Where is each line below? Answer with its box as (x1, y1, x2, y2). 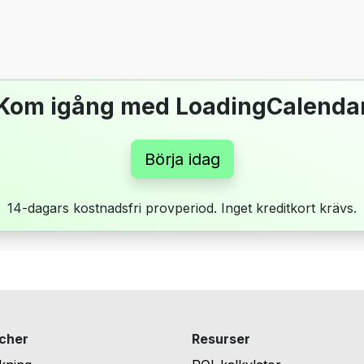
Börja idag (144, 149, 220, 169)
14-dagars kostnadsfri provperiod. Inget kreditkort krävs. (7, 200, 357, 216)
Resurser (192, 331, 250, 347)
